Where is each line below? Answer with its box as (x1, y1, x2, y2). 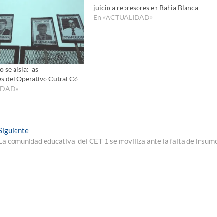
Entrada (28, 125, 54, 134)
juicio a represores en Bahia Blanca (93, 3, 198, 12)
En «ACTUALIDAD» (93, 13, 153, 21)
